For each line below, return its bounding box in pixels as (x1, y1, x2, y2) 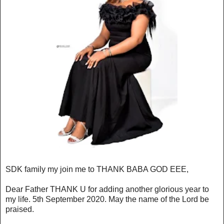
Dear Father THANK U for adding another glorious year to (5, 184, 209, 193)
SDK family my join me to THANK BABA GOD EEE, (5, 164, 190, 173)
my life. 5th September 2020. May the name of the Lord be (5, 194, 209, 203)
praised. (5, 204, 34, 213)
